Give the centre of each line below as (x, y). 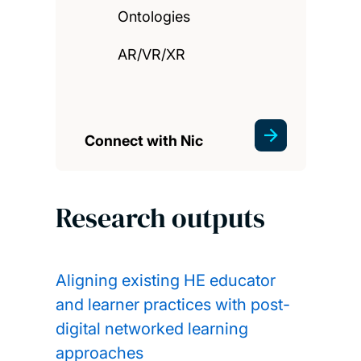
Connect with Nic (143, 141)
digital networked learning (151, 328)
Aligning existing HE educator (165, 280)
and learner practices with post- (172, 304)
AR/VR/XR (152, 55)
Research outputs (160, 218)
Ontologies (154, 17)
